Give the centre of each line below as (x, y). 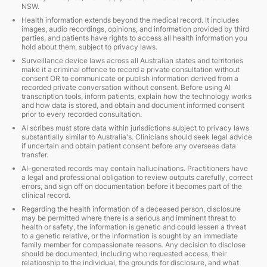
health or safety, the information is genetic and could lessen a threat (134, 227)
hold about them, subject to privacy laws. (89, 47)
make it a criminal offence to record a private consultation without (131, 69)
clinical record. (46, 195)
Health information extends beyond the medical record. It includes (130, 20)
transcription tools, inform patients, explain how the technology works (136, 96)
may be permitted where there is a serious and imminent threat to (129, 218)
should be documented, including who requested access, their (124, 254)
